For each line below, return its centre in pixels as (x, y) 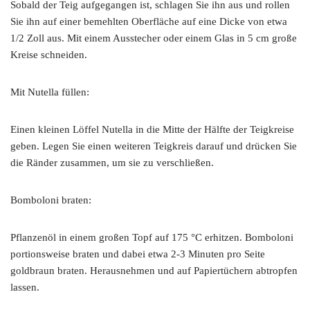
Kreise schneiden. (49, 55)
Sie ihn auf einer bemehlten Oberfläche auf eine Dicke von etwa (149, 21)
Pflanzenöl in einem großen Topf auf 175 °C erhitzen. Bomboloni (152, 237)
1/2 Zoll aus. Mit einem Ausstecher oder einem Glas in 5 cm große (154, 38)
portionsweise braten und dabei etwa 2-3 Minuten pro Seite (138, 254)
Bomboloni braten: (51, 200)
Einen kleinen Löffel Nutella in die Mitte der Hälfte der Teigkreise (152, 129)
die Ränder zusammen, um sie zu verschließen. (112, 163)
